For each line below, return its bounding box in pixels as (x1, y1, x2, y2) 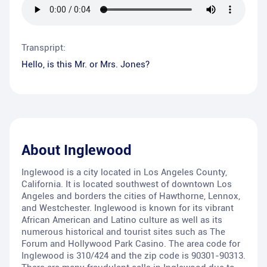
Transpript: (21, 42, 66, 54)
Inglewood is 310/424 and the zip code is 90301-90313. (21, 250, 246, 262)
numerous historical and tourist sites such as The (21, 226, 225, 238)
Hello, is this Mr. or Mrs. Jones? (21, 59, 150, 70)
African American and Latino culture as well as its (21, 215, 222, 226)
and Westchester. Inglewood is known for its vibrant (21, 203, 234, 214)
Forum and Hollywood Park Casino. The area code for (21, 238, 240, 250)
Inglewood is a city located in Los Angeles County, (21, 167, 227, 178)
